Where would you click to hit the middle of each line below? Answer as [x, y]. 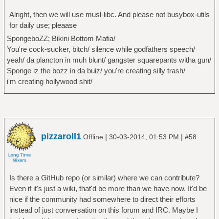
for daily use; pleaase [43, 25]
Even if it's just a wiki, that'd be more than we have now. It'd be [108, 189]
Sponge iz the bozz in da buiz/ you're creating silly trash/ [96, 70]
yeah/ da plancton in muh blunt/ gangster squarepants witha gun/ [109, 60]
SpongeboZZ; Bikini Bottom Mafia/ [61, 38]
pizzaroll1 [61, 137]
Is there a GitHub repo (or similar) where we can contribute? [104, 178]
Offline [93, 137]
